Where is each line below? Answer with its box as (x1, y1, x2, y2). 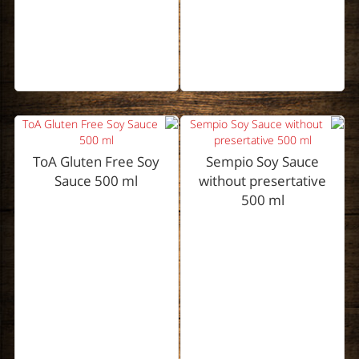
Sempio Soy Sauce (206, 152, 320, 171)
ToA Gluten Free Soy (33, 152, 160, 171)
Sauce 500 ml (54, 171, 139, 191)
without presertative (199, 171, 327, 191)
